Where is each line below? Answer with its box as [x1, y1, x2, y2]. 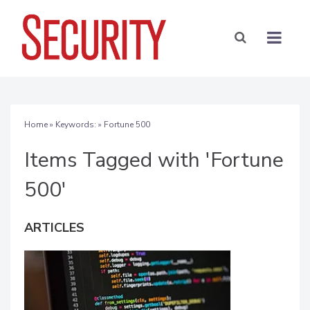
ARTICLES [24, 219, 84, 236]
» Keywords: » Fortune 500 [48, 118, 150, 130]
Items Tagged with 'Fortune [24, 145, 284, 174]
